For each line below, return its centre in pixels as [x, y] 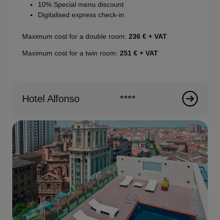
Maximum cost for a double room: [76, 36]
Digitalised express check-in [81, 14]
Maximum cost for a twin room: [71, 53]
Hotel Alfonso [51, 98]
